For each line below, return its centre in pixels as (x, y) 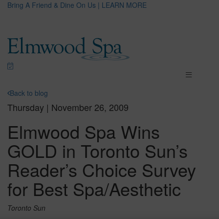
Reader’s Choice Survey (102, 169)
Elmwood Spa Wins (84, 131)
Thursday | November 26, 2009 (68, 107)
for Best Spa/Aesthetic (94, 188)
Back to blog (29, 93)
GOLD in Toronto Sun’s (98, 150)
